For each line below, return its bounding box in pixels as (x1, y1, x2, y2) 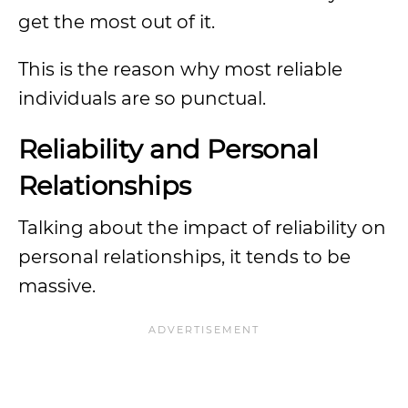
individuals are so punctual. (18, 87, 270, 109)
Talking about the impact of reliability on (18, 217, 386, 239)
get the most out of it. (18, 11, 215, 33)
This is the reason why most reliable (18, 58, 342, 80)
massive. (18, 275, 96, 297)
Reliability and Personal (18, 133, 319, 165)
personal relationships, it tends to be (18, 246, 351, 268)
